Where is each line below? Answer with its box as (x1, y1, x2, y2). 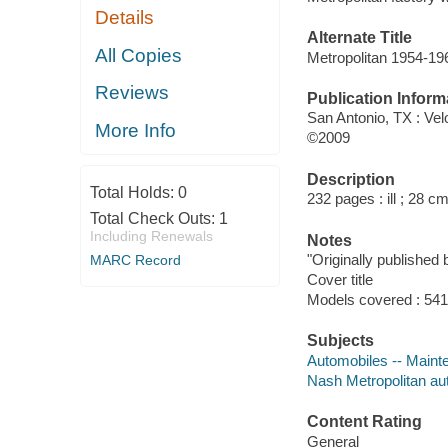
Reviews (95, 82, 170, 104)
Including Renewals (89, 228, 213, 245)
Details (95, 7, 155, 29)
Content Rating (306, 413, 422, 431)
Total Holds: (89, 184, 178, 202)
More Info (95, 119, 177, 141)
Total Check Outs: (89, 210, 219, 228)
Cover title (306, 271, 373, 289)
